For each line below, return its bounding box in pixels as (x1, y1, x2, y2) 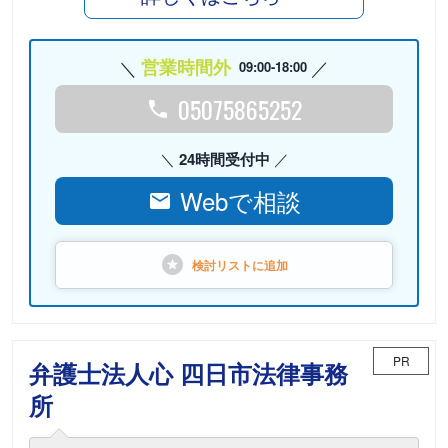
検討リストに (192, 256, 264, 274)
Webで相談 (179, 183, 301, 218)
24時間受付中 (178, 148, 270, 170)
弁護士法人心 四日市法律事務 (29, 356, 348, 390)
